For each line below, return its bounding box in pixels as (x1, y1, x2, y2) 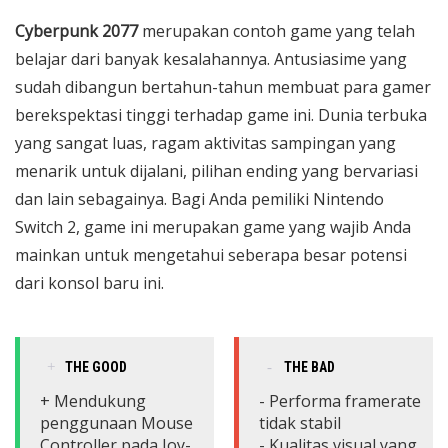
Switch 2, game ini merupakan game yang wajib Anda (15, 216, 411, 239)
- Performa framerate (259, 390, 421, 413)
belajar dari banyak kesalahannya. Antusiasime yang (15, 48, 407, 71)
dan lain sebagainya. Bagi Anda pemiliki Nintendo (15, 188, 384, 211)
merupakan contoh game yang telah (138, 20, 415, 43)
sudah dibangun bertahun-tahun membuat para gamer (15, 76, 431, 99)
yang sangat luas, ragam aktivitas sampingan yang (15, 132, 396, 155)
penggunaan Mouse (40, 412, 193, 435)
